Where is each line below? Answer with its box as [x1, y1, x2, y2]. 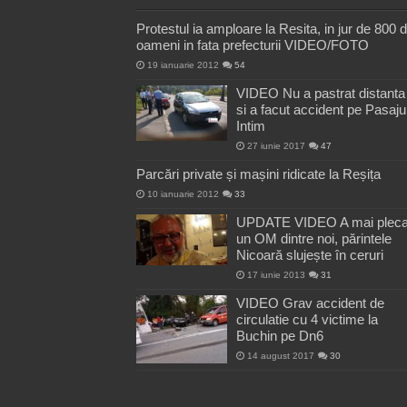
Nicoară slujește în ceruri [235, 247, 383, 263]
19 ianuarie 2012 [146, 60, 219, 71]
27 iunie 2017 [246, 141, 305, 152]
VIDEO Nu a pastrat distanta [235, 85, 405, 102]
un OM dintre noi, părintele [235, 231, 392, 247]
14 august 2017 [246, 351, 314, 362]
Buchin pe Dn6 [235, 328, 323, 344]
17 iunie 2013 [246, 270, 305, 281]
